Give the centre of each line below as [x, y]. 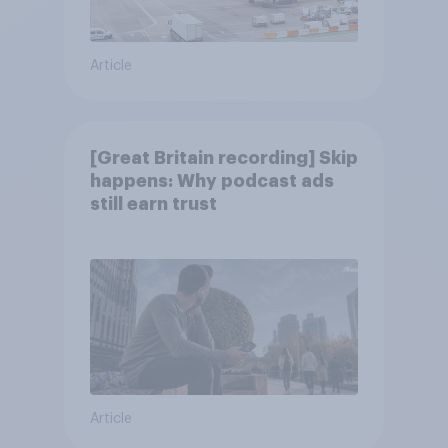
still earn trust [153, 203]
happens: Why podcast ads [211, 180]
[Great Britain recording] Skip [223, 157]
